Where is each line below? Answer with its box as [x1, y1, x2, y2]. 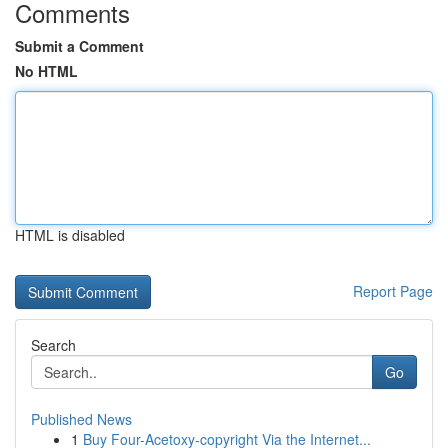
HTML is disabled [15, 225, 125, 245]
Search [31, 335, 76, 355]
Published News [31, 409, 132, 429]
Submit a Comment [15, 36, 144, 56]
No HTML [15, 61, 78, 81]
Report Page [353, 281, 433, 301]
